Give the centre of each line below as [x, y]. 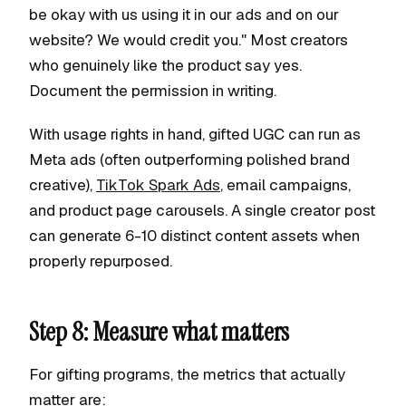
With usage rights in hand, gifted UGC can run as [195, 134]
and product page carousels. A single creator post [202, 210]
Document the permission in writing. [153, 91]
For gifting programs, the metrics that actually [187, 374]
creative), [63, 185]
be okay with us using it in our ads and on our [184, 14]
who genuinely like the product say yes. [165, 65]
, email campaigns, [285, 185]
